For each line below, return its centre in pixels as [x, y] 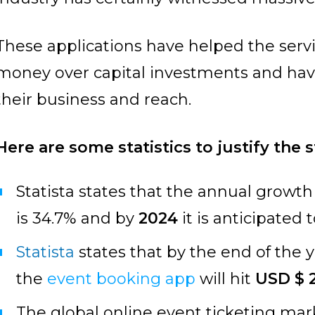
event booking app [122, 279]
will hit [226, 279]
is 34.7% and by [78, 219]
